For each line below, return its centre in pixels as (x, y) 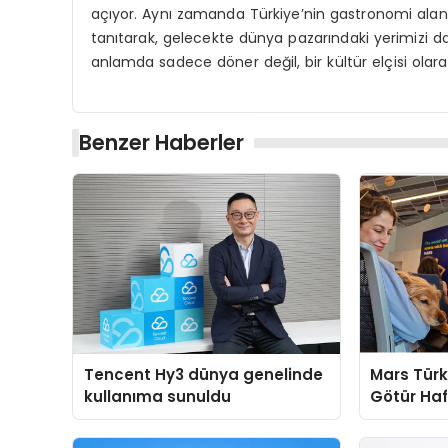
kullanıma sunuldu (157, 397)
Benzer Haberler (161, 143)
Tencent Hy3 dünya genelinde (203, 375)
